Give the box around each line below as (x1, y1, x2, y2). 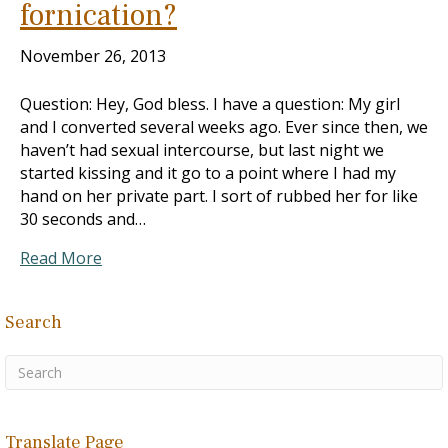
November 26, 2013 (20, 45, 166, 67)
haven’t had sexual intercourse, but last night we (20, 139, 384, 161)
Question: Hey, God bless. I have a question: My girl (20, 93, 400, 115)
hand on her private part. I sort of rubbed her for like (20, 185, 418, 207)
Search (5, 311, 62, 334)
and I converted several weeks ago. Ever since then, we (20, 116, 428, 138)
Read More (20, 247, 102, 269)
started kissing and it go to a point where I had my (20, 162, 396, 184)
